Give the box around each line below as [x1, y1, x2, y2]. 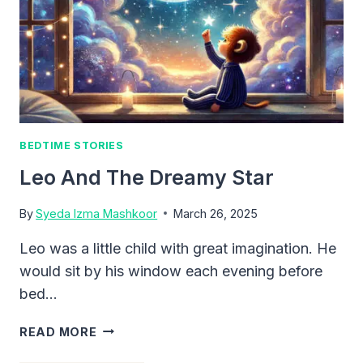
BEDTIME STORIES [19, 139, 124, 152]
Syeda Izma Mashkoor [36, 206, 158, 220]
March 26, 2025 [173, 206, 258, 220]
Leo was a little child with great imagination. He [19, 239, 336, 257]
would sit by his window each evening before [19, 262, 322, 280]
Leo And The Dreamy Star [19, 165, 274, 190]
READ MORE [19, 324, 97, 339]
